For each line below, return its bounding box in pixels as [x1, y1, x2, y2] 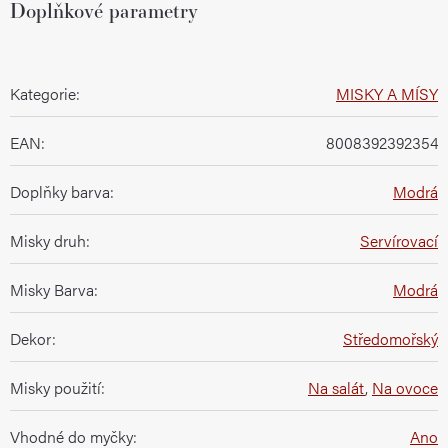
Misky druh [10, 228, 86, 252]
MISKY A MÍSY [336, 81, 438, 105]
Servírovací [360, 228, 438, 252]
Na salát [308, 375, 365, 399]
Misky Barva [10, 277, 94, 301]
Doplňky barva [10, 179, 110, 203]
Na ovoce [372, 375, 438, 399]
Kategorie [10, 81, 76, 105]
